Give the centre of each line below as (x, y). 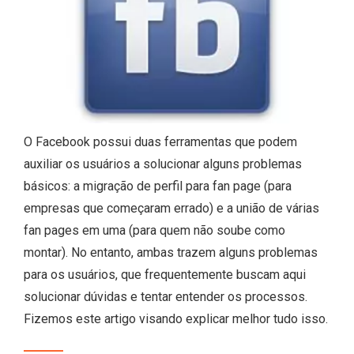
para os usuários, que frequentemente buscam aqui (165, 274)
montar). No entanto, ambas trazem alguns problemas (171, 252)
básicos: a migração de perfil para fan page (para (158, 186)
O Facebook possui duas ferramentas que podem (160, 141)
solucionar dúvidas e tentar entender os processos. (166, 296)
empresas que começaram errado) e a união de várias (171, 208)
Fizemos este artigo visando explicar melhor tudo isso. (176, 318)
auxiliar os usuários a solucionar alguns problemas (163, 164)
